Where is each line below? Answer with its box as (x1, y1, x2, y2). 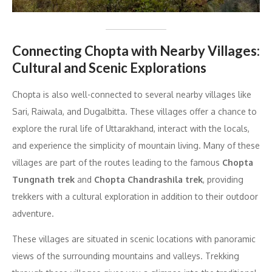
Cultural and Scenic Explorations (12, 59, 206, 76)
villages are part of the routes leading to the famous (12, 157, 222, 168)
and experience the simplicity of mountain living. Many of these (12, 140, 260, 151)
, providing (203, 174, 243, 185)
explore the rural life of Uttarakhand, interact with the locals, (12, 123, 250, 134)
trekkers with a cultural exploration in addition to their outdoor (12, 191, 258, 202)
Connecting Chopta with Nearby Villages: (12, 42, 260, 59)
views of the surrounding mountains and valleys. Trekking (12, 250, 239, 261)
